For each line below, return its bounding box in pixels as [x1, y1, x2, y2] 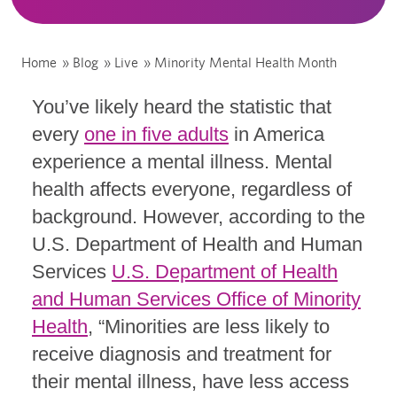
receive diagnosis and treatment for [32, 343, 331, 366]
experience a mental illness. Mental [32, 151, 332, 174]
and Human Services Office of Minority [32, 288, 361, 311]
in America [229, 123, 324, 146]
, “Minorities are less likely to [88, 315, 330, 339]
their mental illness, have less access [32, 370, 349, 393]
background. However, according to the [32, 206, 365, 229]
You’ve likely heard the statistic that [32, 96, 331, 119]
